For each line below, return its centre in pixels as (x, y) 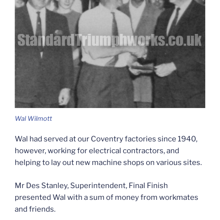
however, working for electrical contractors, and (97, 151)
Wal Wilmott (33, 118)
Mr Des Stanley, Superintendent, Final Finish (91, 185)
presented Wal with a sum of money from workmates (107, 197)
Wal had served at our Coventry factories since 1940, (106, 139)
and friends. (35, 209)
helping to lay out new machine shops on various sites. (108, 163)
